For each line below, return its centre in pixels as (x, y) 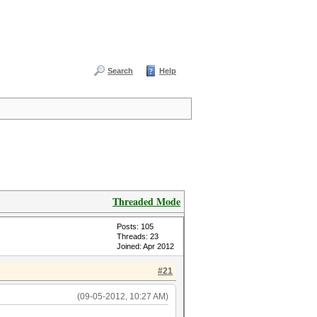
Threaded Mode (146, 201)
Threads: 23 (138, 236)
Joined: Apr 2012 (145, 246)
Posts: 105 (135, 226)
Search (120, 71)
